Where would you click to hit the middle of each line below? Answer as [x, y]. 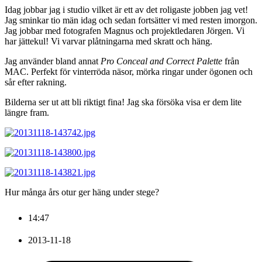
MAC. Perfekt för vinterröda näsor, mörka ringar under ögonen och [129, 71]
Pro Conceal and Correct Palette [161, 61]
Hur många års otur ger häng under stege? [82, 192]
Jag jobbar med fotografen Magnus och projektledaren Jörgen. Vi [125, 30]
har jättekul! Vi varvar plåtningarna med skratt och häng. [108, 41]
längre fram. [27, 112]
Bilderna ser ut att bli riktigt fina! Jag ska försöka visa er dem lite [123, 102]
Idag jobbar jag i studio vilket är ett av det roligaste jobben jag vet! [126, 9]
